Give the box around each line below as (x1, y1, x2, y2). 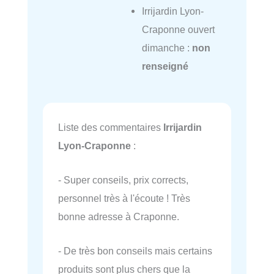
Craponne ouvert (141, 24, 215, 35)
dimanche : (141, 42, 192, 54)
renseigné (141, 61, 188, 72)
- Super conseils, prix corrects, (58, 174, 188, 185)
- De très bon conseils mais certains (58, 245, 212, 257)
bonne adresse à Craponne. (58, 210, 179, 222)
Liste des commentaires (58, 121, 163, 133)
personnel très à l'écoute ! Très (58, 192, 190, 204)
